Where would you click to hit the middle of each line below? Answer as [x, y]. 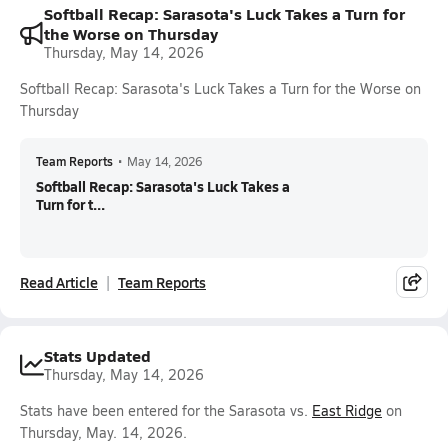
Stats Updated [97, 355]
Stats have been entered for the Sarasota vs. [166, 410]
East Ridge [347, 410]
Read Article [59, 282]
